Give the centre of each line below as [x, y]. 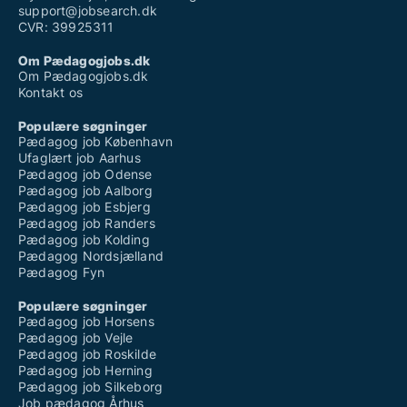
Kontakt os [50, 92]
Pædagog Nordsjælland [91, 256]
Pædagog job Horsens [86, 321]
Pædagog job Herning [85, 370]
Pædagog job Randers [87, 223]
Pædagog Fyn [62, 272]
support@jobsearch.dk [88, 10]
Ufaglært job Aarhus [79, 158]
